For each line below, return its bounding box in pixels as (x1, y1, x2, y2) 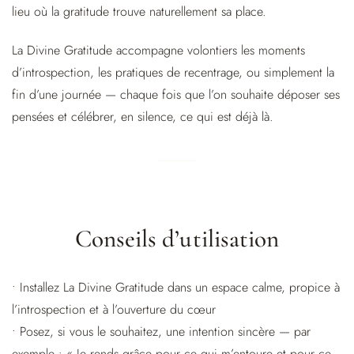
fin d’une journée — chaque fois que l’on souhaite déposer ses (12, 85, 340, 104)
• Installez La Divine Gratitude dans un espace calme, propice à (12, 278, 340, 297)
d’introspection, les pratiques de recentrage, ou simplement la (12, 62, 334, 81)
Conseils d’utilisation (74, 224, 280, 254)
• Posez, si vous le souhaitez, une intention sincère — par (12, 322, 311, 341)
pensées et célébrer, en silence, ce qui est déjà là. (12, 107, 273, 126)
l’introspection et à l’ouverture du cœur (12, 300, 216, 319)
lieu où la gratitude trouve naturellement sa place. (12, 2, 266, 21)
